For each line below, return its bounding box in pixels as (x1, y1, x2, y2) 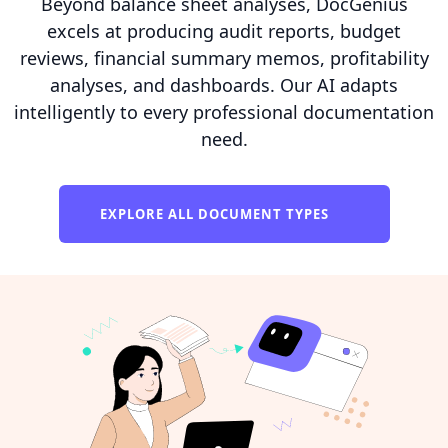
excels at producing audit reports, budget (47, 18, 401, 43)
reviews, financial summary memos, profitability (19, 45, 429, 70)
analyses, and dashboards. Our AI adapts (50, 72, 398, 97)
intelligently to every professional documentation (14, 99, 434, 124)
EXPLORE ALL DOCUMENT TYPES (99, 204, 333, 223)
